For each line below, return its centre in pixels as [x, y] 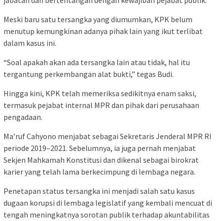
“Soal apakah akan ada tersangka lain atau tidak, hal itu [97, 62]
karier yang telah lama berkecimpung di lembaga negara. [99, 172]
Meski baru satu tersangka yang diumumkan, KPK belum [98, 19]
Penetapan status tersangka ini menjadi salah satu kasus [99, 191]
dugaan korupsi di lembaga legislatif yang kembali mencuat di [108, 203]
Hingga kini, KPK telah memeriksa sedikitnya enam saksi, [100, 93]
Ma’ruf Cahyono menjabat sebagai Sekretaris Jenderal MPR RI [108, 136]
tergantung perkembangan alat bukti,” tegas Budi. [89, 74]
